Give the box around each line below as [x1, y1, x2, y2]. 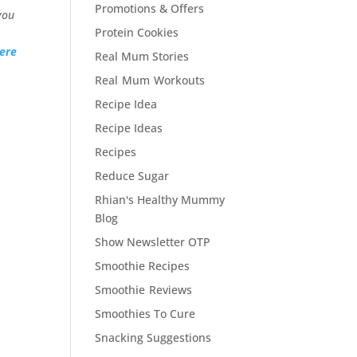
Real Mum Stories [95, 49, 190, 64]
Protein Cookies [95, 25, 179, 40]
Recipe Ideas [95, 120, 163, 135]
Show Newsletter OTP [95, 234, 211, 249]
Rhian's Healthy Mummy [95, 192, 226, 207]
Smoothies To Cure [95, 306, 196, 321]
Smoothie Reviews [95, 282, 193, 297]
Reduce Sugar [95, 168, 170, 183]
